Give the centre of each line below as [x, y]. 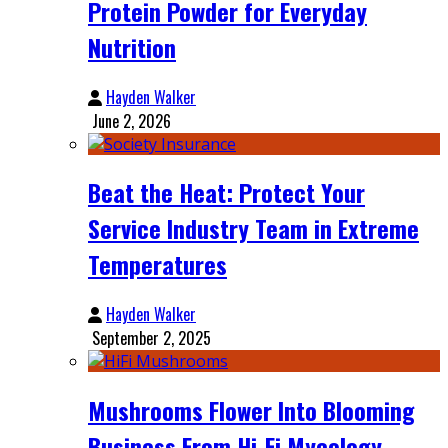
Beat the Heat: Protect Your [226, 192]
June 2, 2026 [131, 120]
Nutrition [132, 46]
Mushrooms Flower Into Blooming [251, 410]
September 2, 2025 [151, 338]
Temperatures [157, 264]
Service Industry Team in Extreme [253, 228]
